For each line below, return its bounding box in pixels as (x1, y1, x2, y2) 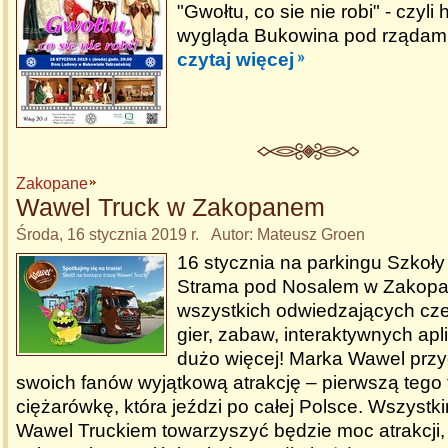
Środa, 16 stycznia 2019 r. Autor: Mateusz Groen (16, 226, 365, 243)
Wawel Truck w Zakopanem (16, 193, 325, 221)
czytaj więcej (177, 49, 294, 70)
